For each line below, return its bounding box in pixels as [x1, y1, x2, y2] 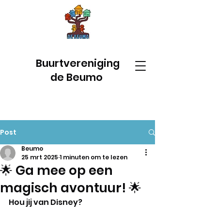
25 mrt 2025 [21, 153, 58, 161]
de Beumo [50, 70, 105, 84]
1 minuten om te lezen [60, 153, 127, 161]
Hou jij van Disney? [9, 197, 84, 208]
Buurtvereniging [35, 56, 120, 70]
